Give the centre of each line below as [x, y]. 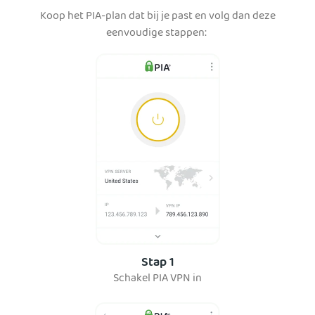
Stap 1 [157, 264]
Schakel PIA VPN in [157, 279]
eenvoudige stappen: [157, 34]
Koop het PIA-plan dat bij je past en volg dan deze [157, 17]
